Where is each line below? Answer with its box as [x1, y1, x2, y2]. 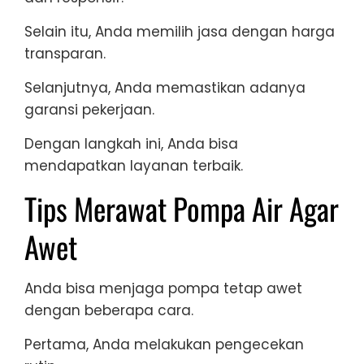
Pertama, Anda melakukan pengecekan [24, 335, 304, 355]
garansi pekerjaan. [24, 100, 154, 120]
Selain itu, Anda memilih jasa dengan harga [24, 22, 335, 42]
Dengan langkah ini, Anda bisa [24, 134, 238, 154]
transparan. [24, 44, 106, 64]
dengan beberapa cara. [24, 301, 193, 321]
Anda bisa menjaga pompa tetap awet [24, 279, 302, 299]
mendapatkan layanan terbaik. [24, 156, 243, 176]
